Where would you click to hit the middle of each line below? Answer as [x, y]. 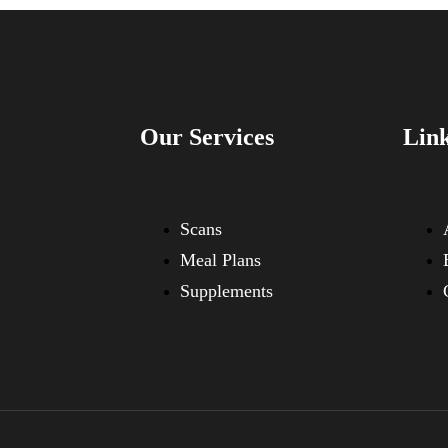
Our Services [207, 137]
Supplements [226, 290]
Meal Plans [220, 259]
